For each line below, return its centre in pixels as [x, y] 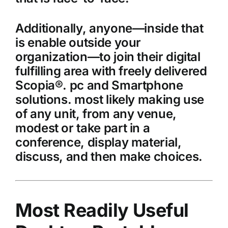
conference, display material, [98, 142]
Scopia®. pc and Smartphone [99, 85]
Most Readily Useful [102, 210]
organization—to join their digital [108, 57]
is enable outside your [78, 43]
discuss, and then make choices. [109, 157]
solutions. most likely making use [110, 100]
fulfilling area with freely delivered [111, 71]
